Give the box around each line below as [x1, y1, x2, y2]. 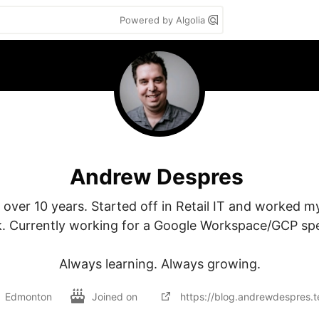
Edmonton [4, 290, 52, 303]
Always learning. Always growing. [58, 256, 261, 271]
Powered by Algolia [120, 14, 208, 26]
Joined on [91, 290, 140, 303]
